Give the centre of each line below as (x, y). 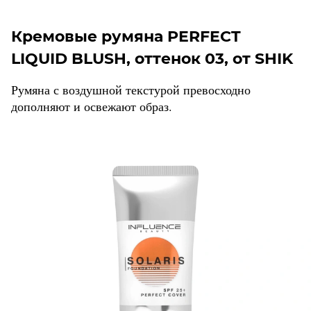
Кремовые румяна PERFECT (126, 37)
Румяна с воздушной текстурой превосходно (131, 90)
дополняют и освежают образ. (92, 107)
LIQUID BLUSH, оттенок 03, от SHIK (152, 59)
